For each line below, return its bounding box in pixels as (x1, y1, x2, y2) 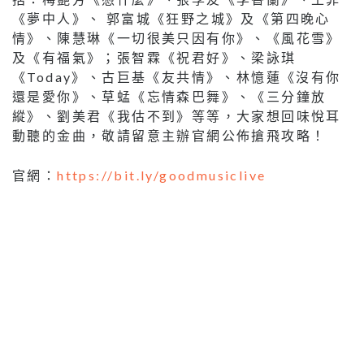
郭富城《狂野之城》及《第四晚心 (106, 11, 331, 27)
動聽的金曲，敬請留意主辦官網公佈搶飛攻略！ (12, 128, 327, 144)
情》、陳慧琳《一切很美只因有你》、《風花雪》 (12, 30, 341, 46)
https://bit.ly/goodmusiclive (57, 167, 266, 184)
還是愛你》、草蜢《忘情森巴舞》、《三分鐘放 (12, 89, 327, 105)
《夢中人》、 (12, 11, 102, 27)
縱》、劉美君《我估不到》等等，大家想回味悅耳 (12, 108, 341, 124)
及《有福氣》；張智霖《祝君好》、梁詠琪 (12, 50, 297, 66)
